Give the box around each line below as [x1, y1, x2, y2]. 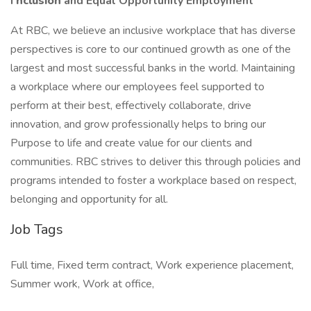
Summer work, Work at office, [10, 276, 154, 292]
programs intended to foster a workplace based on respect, [10, 173, 296, 188]
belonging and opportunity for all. [10, 192, 168, 207]
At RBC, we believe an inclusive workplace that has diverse [10, 23, 296, 38]
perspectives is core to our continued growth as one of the [10, 42, 291, 57]
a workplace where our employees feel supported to [10, 79, 264, 94]
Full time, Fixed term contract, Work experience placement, [10, 258, 294, 273]
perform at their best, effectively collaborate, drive [10, 98, 251, 113]
